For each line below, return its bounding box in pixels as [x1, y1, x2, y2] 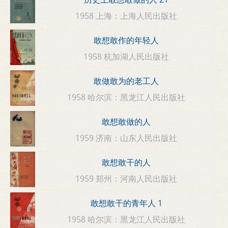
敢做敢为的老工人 [94, 75, 159, 87]
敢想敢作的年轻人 [94, 35, 159, 46]
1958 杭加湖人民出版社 [83, 50, 169, 62]
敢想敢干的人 [102, 157, 151, 168]
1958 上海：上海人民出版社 [75, 10, 178, 21]
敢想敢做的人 [102, 116, 151, 128]
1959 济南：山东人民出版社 [75, 132, 178, 144]
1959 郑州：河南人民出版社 [75, 173, 178, 184]
